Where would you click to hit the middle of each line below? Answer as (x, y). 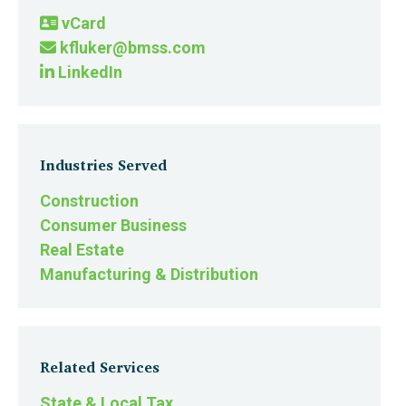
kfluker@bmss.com (131, 48)
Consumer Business (113, 225)
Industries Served (103, 165)
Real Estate (82, 250)
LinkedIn (88, 72)
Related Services (100, 367)
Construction (89, 201)
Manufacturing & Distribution (149, 274)
